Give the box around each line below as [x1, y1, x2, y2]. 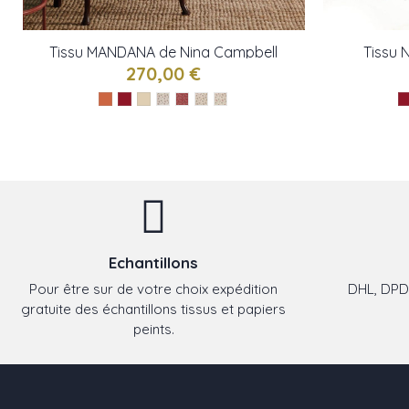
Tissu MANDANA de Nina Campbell [49, 43, 278, 62]
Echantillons [109, 253, 198, 273]
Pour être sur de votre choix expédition [29, 279, 278, 298]
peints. [132, 320, 174, 338]
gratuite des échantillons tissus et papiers [21, 299, 286, 318]
